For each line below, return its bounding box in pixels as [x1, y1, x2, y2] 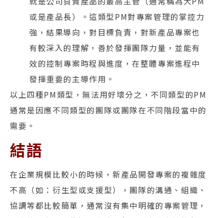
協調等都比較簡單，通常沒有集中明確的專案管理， [10, 200, 207, 212]
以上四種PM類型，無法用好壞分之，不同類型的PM [10, 88, 207, 100]
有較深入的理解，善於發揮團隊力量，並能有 [29, 41, 201, 54]
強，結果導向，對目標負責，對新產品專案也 [29, 26, 201, 38]
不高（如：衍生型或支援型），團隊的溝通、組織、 [10, 184, 207, 196]
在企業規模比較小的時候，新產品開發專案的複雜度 [10, 168, 207, 181]
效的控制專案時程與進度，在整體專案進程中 [29, 57, 201, 69]
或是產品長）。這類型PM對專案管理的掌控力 [29, 10, 205, 22]
